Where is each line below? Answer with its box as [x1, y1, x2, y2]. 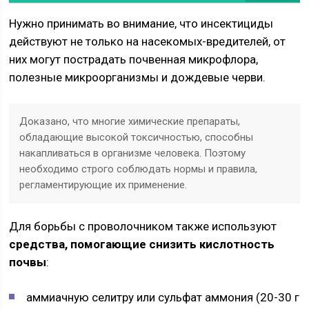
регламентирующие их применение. [19, 179, 188, 191]
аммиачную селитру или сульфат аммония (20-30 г [26, 290, 300, 304]
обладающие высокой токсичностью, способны [19, 131, 254, 143]
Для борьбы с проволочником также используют [9, 219, 277, 233]
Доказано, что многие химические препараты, [19, 115, 241, 128]
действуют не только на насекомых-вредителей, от [9, 34, 286, 48]
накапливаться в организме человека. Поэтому [19, 147, 246, 159]
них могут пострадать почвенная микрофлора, [9, 52, 259, 66]
